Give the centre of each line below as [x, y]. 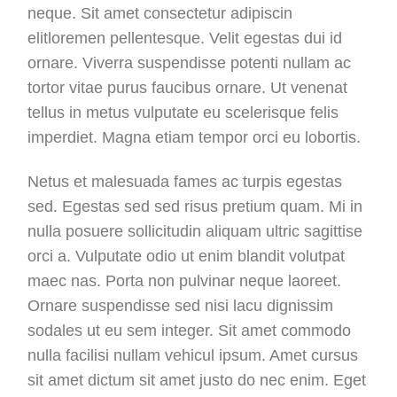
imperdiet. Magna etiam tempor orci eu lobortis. [195, 137]
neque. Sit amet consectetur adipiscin [160, 13]
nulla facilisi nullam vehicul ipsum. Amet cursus [193, 355]
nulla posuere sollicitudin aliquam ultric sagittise [195, 231]
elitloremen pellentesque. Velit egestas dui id [185, 38]
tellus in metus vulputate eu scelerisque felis [183, 112]
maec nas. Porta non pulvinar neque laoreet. [185, 280]
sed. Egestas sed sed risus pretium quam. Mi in [195, 206]
